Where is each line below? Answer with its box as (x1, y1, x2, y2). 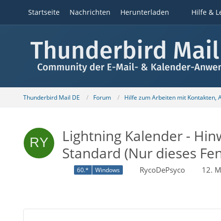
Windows (95, 166, 120, 175)
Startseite (28, 7, 60, 17)
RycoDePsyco (139, 165, 185, 175)
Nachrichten (69, 7, 110, 17)
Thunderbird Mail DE (23, 93, 80, 102)
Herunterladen (120, 7, 169, 17)
